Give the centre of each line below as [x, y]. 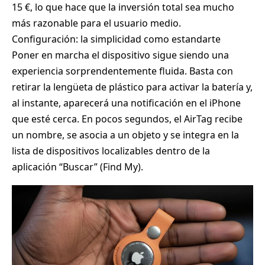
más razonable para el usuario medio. [96, 23]
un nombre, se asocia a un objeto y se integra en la [125, 135]
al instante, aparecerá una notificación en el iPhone [126, 103]
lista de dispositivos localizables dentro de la [111, 151]
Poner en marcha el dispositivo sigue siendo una [120, 55]
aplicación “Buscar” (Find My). [77, 167]
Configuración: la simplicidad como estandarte [116, 39]
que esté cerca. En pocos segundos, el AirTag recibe [127, 119]
